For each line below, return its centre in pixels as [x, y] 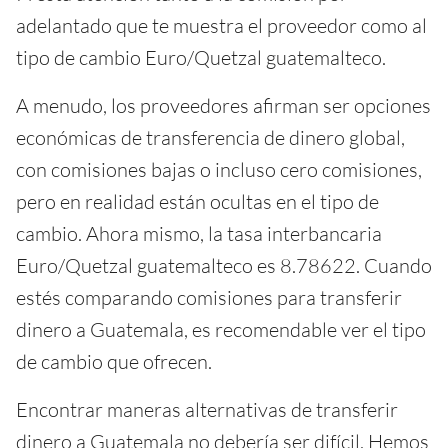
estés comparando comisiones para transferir [209, 298]
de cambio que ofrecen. [114, 362]
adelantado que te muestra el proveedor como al [221, 26]
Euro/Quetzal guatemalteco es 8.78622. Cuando [224, 266]
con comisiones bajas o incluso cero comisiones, [219, 170]
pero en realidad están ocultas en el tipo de [197, 202]
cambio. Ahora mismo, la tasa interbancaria [199, 234]
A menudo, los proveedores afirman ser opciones [223, 106]
